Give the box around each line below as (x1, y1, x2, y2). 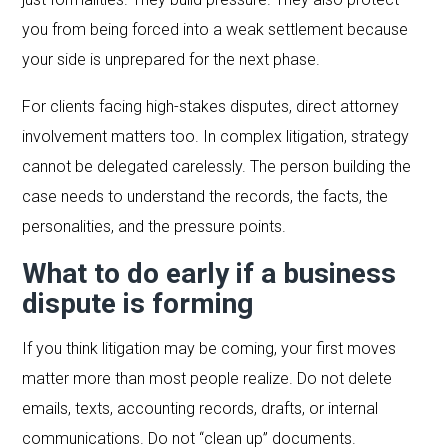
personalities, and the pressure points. (22, 216, 287, 236)
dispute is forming (22, 286, 254, 320)
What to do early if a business (22, 256, 397, 290)
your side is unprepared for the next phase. (22, 49, 321, 69)
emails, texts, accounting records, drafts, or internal (22, 398, 379, 418)
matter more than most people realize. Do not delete (22, 368, 393, 388)
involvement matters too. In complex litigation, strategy (22, 126, 410, 146)
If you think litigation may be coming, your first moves (22, 338, 397, 358)
